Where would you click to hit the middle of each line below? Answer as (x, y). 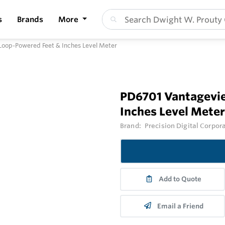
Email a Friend (180, 206)
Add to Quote (180, 179)
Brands (30, 19)
